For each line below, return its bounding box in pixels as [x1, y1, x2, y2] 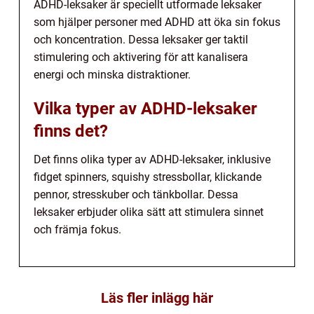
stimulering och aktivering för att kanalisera [34, 50, 248, 64]
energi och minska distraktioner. [34, 67, 191, 81]
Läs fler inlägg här [101, 289, 213, 306]
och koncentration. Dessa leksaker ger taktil [34, 32, 248, 46]
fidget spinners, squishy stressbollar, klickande [34, 170, 261, 184]
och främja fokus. [34, 222, 121, 236]
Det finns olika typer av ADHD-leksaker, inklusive [34, 152, 271, 166]
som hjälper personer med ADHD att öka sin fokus [34, 15, 280, 29]
